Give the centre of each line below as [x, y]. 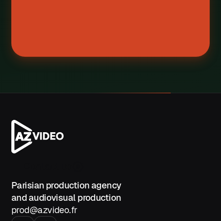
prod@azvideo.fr [44, 210]
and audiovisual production [66, 197]
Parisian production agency [66, 185]
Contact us [48, 166]
